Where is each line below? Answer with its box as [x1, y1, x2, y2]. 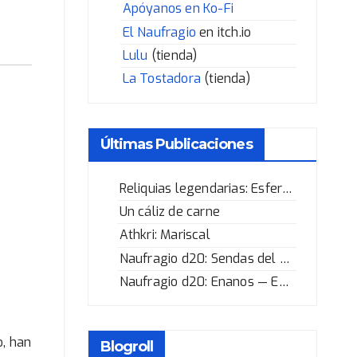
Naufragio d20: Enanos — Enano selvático [278, 273, 289, 291]
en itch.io [196, 23, 252, 41]
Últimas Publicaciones [100, 135, 253, 153]
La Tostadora [122, 70, 202, 88]
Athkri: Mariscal [119, 226, 210, 244]
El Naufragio [122, 23, 197, 41]
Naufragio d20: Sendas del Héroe [279, 249, 290, 267]
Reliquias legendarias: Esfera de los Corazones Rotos [282, 179, 293, 197]
